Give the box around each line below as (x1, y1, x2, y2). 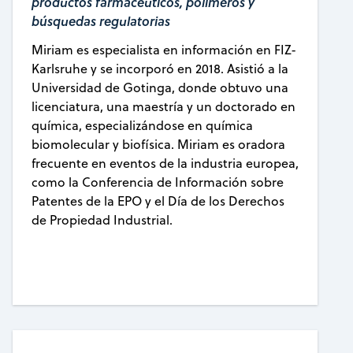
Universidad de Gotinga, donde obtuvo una (31, 79, 288, 97)
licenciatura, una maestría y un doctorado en (31, 98, 295, 116)
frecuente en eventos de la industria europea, (31, 154, 299, 173)
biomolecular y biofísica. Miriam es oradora (31, 136, 285, 154)
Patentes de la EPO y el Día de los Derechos (31, 192, 284, 210)
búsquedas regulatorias (31, 12, 170, 31)
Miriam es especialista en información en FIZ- (31, 41, 296, 59)
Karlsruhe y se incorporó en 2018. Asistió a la (31, 60, 288, 78)
